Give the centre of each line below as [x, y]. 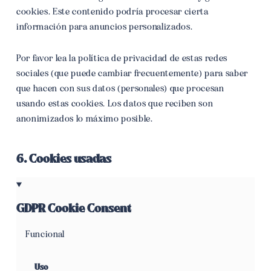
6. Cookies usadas [64, 158]
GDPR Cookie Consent [73, 208]
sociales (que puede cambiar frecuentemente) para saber [132, 73]
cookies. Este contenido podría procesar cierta [112, 11]
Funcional [45, 234]
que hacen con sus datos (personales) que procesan [120, 88]
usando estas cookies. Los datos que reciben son [115, 103]
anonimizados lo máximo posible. [84, 119]
